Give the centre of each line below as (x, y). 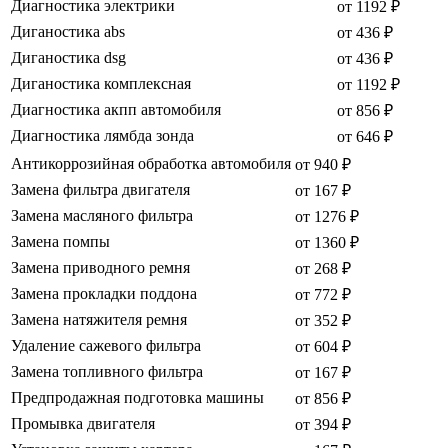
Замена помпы (60, 242)
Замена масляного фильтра (102, 216)
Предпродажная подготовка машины (137, 398)
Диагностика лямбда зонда (102, 136)
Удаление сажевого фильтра (106, 346)
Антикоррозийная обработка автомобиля (151, 164)
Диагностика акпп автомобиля (116, 110)
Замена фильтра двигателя (100, 190)
